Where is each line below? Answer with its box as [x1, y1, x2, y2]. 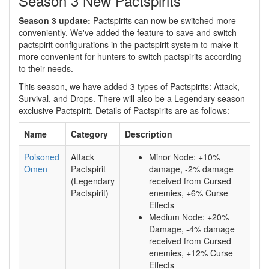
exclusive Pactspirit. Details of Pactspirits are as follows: [19, 104, 229, 116]
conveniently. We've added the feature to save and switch [19, 26, 237, 38]
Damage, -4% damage [149, 223, 235, 235]
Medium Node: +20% [149, 211, 229, 223]
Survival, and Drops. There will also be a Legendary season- [19, 92, 248, 104]
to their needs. [19, 62, 73, 74]
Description [125, 128, 172, 140]
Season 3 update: [19, 14, 91, 26]
